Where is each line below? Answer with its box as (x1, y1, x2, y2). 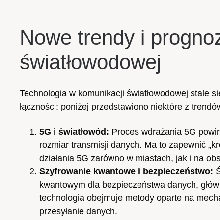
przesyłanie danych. (39, 206, 117, 216)
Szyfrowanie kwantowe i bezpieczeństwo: (39, 166, 213, 176)
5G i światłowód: (39, 126, 109, 137)
